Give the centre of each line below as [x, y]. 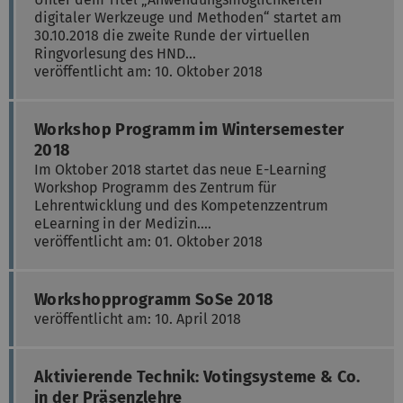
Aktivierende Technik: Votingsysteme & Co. [197, 376]
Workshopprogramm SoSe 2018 [154, 299]
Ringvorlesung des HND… [115, 53]
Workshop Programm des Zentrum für [155, 187]
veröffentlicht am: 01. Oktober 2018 [148, 241]
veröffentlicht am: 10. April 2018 [138, 318]
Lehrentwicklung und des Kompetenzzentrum [181, 205]
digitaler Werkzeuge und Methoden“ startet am [188, 17]
